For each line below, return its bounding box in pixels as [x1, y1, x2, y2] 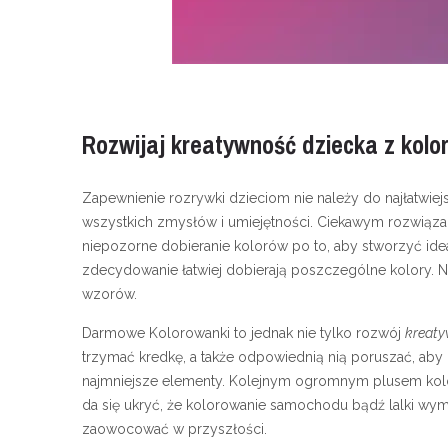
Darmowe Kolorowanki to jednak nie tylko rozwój [82, 324, 405, 341]
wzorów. [82, 285, 137, 302]
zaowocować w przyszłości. [82, 420, 267, 437]
